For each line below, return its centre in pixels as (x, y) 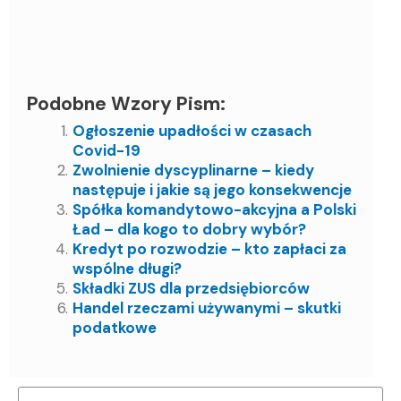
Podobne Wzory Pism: (126, 103)
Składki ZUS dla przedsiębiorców (191, 288)
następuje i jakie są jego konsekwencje (212, 189)
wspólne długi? (127, 268)
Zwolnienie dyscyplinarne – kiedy (193, 170)
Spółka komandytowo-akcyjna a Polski (214, 209)
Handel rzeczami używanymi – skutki (207, 307)
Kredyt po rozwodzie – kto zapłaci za (209, 248)
